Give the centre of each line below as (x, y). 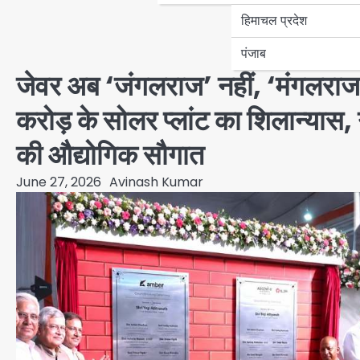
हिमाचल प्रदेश (274, 20)
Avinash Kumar (156, 182)
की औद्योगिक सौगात (110, 155)
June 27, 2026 (59, 182)
